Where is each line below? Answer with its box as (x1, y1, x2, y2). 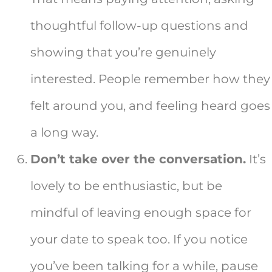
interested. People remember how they (30, 72, 270, 87)
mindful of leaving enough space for (30, 205, 251, 220)
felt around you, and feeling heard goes (30, 98, 270, 114)
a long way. (30, 125, 98, 140)
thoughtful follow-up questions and (30, 18, 248, 33)
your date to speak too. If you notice (30, 232, 248, 247)
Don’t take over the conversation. (30, 152, 246, 167)
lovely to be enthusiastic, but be (30, 178, 222, 194)
